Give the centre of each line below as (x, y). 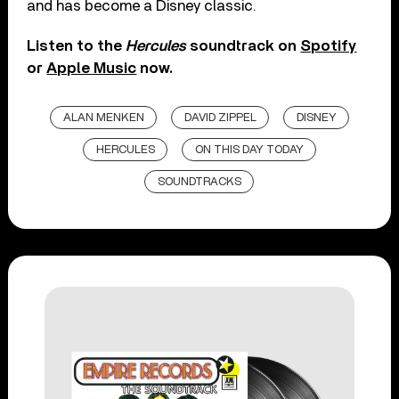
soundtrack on (244, 46)
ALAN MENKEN (103, 118)
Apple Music (92, 69)
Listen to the (77, 46)
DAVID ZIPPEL (220, 118)
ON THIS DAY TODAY (249, 151)
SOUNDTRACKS (200, 183)
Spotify (329, 46)
